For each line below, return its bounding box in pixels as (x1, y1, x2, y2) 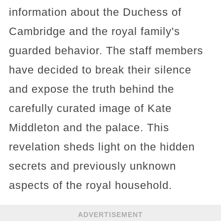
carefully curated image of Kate (8, 102, 172, 114)
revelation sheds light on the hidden (8, 141, 195, 153)
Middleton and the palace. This (8, 121, 169, 134)
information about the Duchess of (8, 6, 182, 18)
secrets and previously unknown (8, 160, 176, 172)
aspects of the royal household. (8, 179, 172, 191)
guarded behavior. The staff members (8, 44, 203, 57)
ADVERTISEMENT (78, 210, 143, 219)
